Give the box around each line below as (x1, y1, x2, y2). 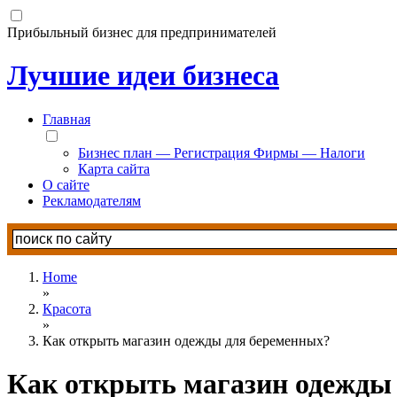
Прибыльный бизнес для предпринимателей (7, 25, 276, 40)
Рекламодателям (43, 192, 141, 208)
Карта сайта (78, 160, 150, 176)
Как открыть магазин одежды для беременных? (43, 332, 330, 348)
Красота (43, 300, 91, 316)
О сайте (43, 176, 90, 192)
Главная (43, 111, 90, 127)
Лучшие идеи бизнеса (7, 59, 279, 92)
